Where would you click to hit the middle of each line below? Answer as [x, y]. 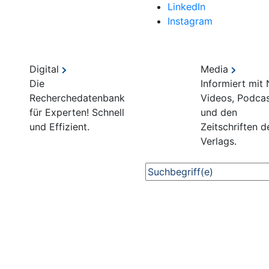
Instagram [190, 21]
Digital [46, 69]
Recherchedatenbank [77, 98]
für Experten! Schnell [77, 112]
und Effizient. [59, 127]
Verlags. [219, 141]
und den [219, 112]
